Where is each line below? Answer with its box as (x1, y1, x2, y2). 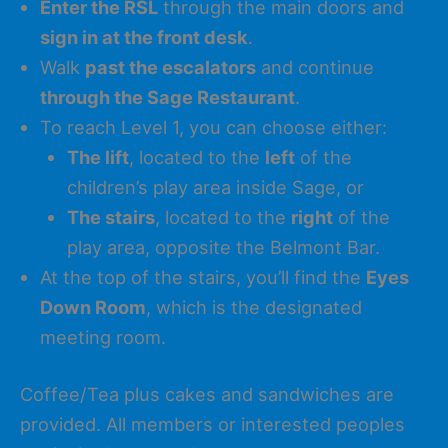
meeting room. (40, 325, 166, 348)
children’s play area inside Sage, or (67, 175, 365, 198)
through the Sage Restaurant (40, 85, 295, 108)
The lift (67, 145, 130, 168)
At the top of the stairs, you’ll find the (40, 265, 366, 288)
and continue (256, 55, 374, 78)
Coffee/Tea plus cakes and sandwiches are (20, 383, 394, 406)
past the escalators (85, 55, 256, 78)
